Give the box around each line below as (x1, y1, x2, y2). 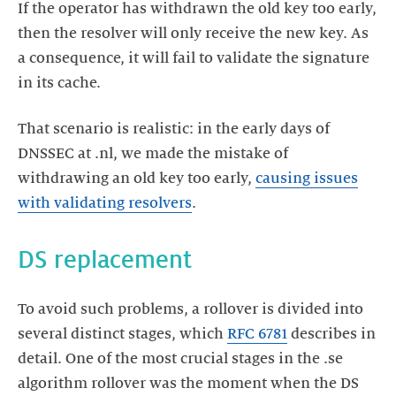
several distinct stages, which (18, 326, 227, 342)
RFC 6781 (227, 326, 287, 342)
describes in (287, 326, 376, 342)
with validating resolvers (18, 195, 192, 211)
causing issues (255, 171, 358, 187)
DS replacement (18, 247, 192, 273)
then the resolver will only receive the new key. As (18, 26, 369, 42)
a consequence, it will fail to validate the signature (18, 50, 369, 66)
